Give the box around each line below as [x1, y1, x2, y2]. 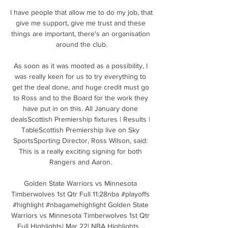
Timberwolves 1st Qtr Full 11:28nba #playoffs [11, 189, 150, 198]
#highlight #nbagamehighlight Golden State [12, 200, 149, 209]
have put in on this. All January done [23, 104, 138, 112]
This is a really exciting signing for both [19, 147, 142, 155]
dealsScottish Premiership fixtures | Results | [11, 115, 150, 123]
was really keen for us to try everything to [15, 72, 146, 80]
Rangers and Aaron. [49, 157, 114, 166]
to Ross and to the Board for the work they [13, 93, 148, 102]
